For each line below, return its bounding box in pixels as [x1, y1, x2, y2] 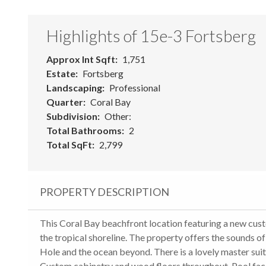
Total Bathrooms [46, 124, 122, 136]
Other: [104, 110, 131, 122]
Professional [109, 81, 160, 93]
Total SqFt [46, 138, 92, 150]
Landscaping [46, 81, 102, 93]
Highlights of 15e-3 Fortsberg [46, 25, 256, 46]
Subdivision [46, 110, 97, 122]
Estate [46, 67, 75, 79]
